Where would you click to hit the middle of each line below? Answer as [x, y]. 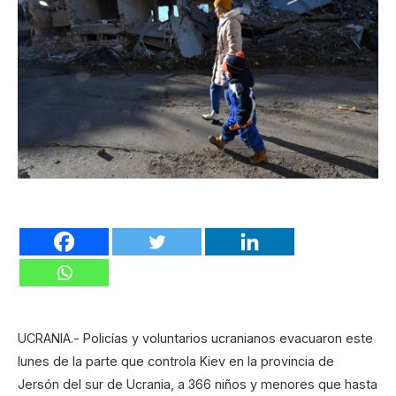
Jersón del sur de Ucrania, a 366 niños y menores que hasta [198, 385]
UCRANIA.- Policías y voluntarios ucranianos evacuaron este [195, 339]
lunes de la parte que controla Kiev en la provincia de [176, 362]
